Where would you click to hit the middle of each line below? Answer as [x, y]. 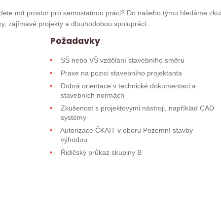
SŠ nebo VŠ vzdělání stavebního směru [121, 60]
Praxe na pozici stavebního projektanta [120, 73]
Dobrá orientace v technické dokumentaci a [127, 86]
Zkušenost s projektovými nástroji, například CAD [136, 108]
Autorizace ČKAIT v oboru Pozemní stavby [126, 130]
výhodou [74, 139]
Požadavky [75, 41]
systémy [73, 117]
